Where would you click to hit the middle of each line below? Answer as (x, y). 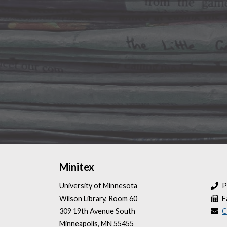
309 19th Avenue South (97, 211)
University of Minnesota (98, 186)
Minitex (77, 167)
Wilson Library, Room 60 (98, 198)
